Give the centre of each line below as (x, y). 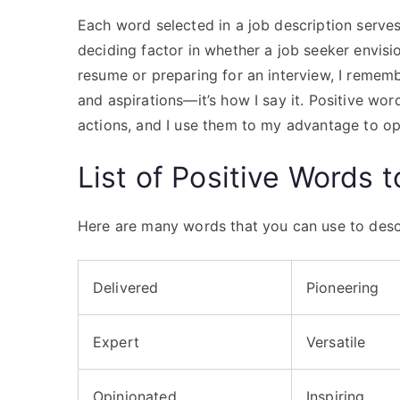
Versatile (336, 342)
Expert (116, 342)
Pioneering (343, 287)
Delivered (126, 287)
